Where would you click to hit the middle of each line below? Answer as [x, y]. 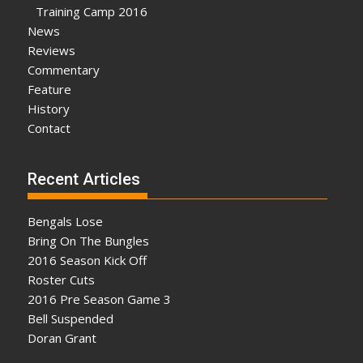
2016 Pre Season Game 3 [100, 299]
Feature [50, 89]
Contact [49, 128]
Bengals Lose [66, 222]
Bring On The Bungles [89, 241]
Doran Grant [62, 338]
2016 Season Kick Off [88, 261]
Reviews [52, 50]
